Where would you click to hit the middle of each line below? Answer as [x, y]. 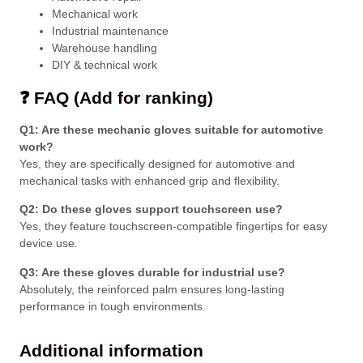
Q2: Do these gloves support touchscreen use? [151, 209]
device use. [49, 243]
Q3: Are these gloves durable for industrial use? [152, 272]
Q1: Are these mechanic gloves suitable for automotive [171, 130]
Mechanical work [95, 14]
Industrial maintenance [110, 31]
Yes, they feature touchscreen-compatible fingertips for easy [173, 226]
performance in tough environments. [113, 306]
